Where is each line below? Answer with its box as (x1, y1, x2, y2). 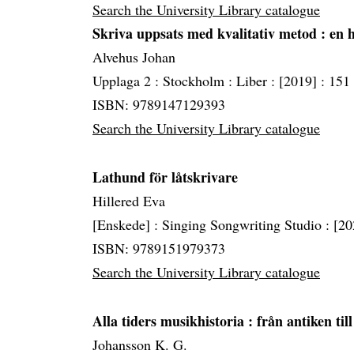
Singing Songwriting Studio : (162, 215, 333, 234)
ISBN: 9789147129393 (92, 95, 225, 114)
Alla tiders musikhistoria (92, 311, 248, 331)
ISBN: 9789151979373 (92, 239, 225, 258)
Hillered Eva (92, 191, 165, 210)
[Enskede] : (92, 215, 162, 234)
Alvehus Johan (92, 47, 175, 66)
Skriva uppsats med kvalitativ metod (92, 23, 321, 43)
